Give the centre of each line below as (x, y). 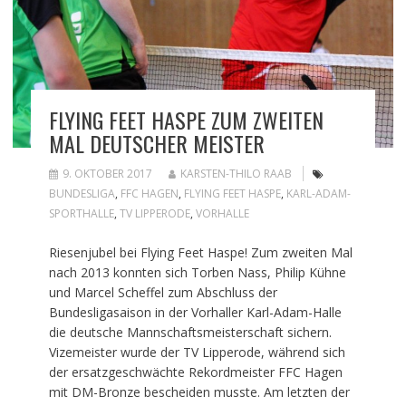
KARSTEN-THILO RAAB (236, 174)
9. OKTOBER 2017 (107, 174)
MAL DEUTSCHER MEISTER (156, 144)
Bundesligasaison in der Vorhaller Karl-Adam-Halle (195, 313)
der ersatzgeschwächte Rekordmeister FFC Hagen (195, 372)
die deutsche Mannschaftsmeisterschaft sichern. (190, 333)
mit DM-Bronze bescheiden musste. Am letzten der (199, 392)
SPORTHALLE (81, 214)
